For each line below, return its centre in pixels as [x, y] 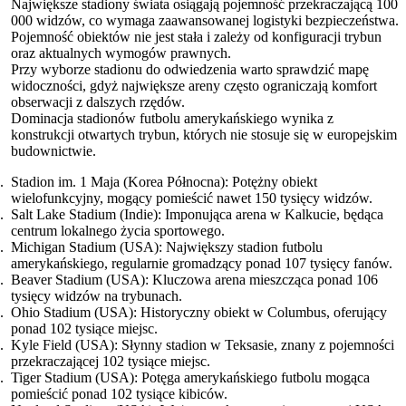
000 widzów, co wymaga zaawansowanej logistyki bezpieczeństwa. [205, 20]
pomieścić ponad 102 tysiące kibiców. [119, 393]
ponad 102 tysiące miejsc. [84, 328]
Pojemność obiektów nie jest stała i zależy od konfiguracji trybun [196, 36]
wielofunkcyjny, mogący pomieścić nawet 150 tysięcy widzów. [192, 198]
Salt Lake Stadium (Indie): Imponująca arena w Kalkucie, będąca [197, 214]
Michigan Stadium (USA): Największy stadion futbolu [167, 246]
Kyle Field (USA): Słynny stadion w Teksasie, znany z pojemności [203, 344]
